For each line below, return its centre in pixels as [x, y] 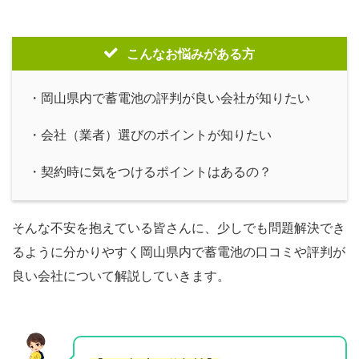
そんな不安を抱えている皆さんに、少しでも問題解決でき [179, 228]
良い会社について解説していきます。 [121, 276]
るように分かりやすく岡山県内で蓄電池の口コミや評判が [179, 252]
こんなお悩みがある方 [191, 54]
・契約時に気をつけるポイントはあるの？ [150, 172]
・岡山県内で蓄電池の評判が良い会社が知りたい [169, 98]
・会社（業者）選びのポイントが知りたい [150, 135]
